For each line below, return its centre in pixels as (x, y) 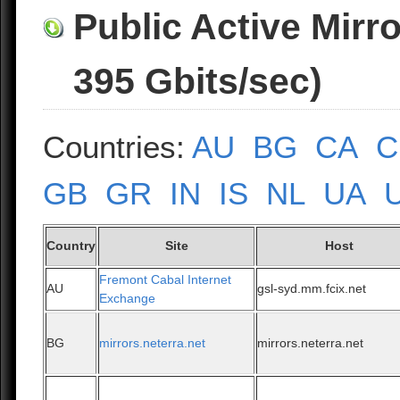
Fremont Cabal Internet (166, 280)
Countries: (118, 147)
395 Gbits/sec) (198, 82)
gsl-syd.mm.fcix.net (312, 289)
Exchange (128, 299)
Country (71, 246)
